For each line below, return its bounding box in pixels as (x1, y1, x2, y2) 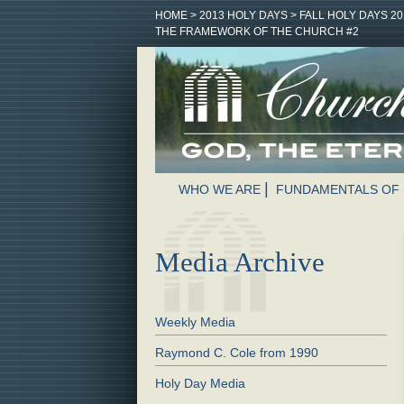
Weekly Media (155, 314, 235, 329)
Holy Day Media (155, 375, 245, 390)
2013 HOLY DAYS (199, 9, 288, 22)
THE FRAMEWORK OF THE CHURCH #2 (155, 25, 359, 38)
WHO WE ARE (179, 182, 261, 197)
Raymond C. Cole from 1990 (155, 344, 318, 360)
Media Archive (155, 246, 325, 278)
